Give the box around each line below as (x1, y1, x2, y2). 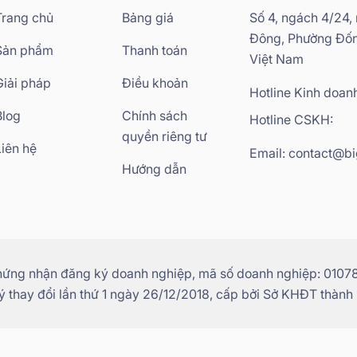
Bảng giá (121, 9, 174, 25)
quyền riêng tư (121, 127, 207, 144)
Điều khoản (121, 74, 188, 91)
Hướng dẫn (121, 160, 186, 177)
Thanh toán (121, 41, 187, 58)
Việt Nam (249, 50, 304, 67)
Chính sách (121, 107, 187, 124)
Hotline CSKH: (249, 111, 333, 127)
